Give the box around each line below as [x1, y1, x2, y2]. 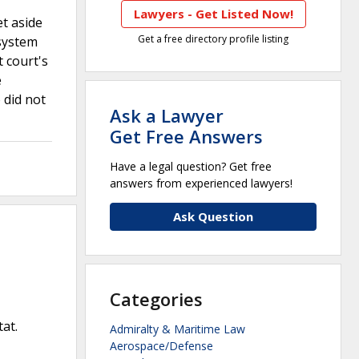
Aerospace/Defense [110, 338, 213, 354]
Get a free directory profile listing [138, 32, 288, 46]
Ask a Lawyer [110, 103, 224, 128]
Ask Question [173, 208, 253, 225]
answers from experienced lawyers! [110, 175, 292, 192]
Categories [110, 287, 203, 312]
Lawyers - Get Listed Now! [133, 6, 293, 22]
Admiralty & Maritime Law [110, 321, 245, 337]
